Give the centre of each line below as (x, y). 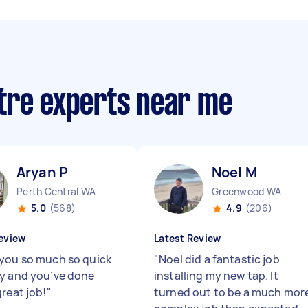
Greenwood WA (246, 191)
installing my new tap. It (216, 276)
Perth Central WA (56, 191)
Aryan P (43, 172)
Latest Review (188, 238)
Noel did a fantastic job (219, 259)
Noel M (234, 172)
